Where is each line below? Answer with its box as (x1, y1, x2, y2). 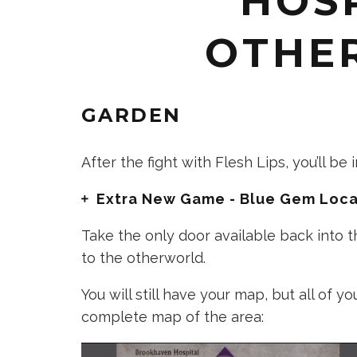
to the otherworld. (81, 249, 206, 266)
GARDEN (81, 103, 182, 127)
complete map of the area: (81, 308, 264, 325)
